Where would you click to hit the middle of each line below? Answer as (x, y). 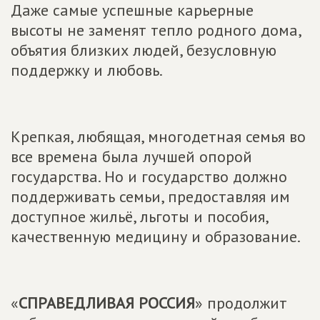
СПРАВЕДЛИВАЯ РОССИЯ (107, 303)
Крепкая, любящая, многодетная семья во (158, 136)
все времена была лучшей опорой (131, 156)
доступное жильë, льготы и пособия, (139, 216)
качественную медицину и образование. (156, 236)
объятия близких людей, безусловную (144, 50)
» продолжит (241, 303)
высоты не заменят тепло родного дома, (156, 30)
